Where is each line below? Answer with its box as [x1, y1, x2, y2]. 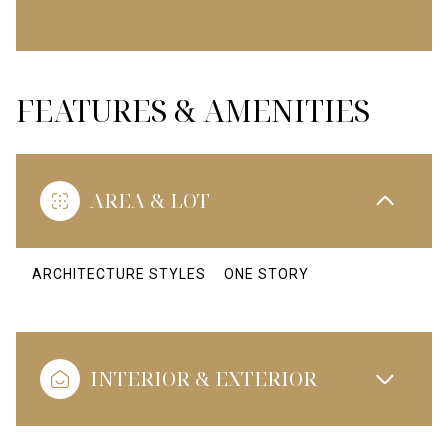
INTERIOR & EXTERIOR [90, 365, 317, 392]
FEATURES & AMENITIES [16, 90, 370, 131]
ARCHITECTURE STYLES [32, 266, 206, 282]
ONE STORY [224, 266, 309, 282]
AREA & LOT [90, 187, 210, 214]
